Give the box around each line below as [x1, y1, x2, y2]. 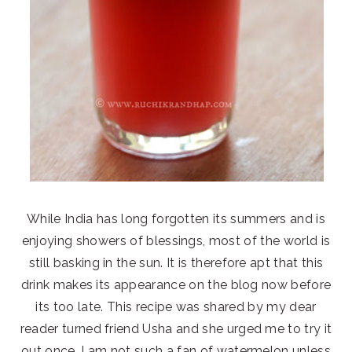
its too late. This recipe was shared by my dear [35, 299, 317, 314]
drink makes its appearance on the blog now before [20, 277, 332, 292]
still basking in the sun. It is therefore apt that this [28, 255, 324, 270]
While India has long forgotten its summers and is [27, 211, 325, 226]
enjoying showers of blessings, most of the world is [21, 233, 331, 248]
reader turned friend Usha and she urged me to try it [20, 321, 332, 336]
